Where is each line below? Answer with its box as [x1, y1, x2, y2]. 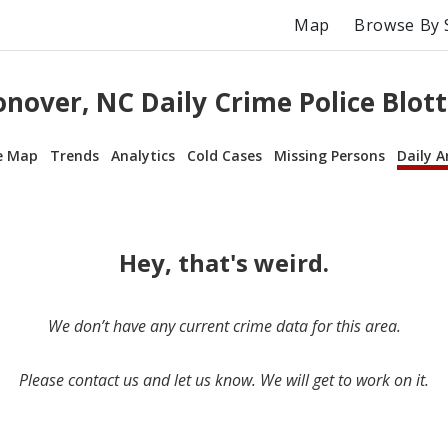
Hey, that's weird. [119, 245, 329, 279]
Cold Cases [187, 145, 262, 165]
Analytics [111, 145, 175, 165]
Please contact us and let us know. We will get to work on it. [19, 368, 429, 391]
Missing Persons [274, 145, 385, 165]
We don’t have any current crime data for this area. [47, 314, 401, 337]
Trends [50, 145, 99, 165]
